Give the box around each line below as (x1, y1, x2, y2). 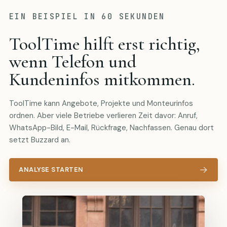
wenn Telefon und (9, 50, 136, 72)
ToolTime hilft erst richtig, (9, 32, 200, 55)
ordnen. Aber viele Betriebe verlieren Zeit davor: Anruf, (9, 110, 198, 121)
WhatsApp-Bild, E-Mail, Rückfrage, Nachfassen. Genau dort (9, 122, 214, 133)
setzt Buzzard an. (9, 134, 70, 145)
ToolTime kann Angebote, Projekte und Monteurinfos (9, 98, 193, 108)
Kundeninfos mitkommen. (9, 68, 195, 90)
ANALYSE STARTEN (19, 165, 84, 174)
